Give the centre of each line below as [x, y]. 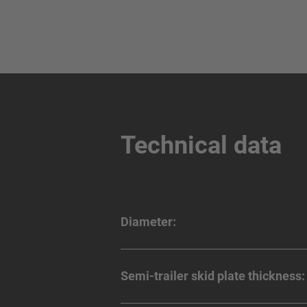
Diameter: [148, 222]
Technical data [201, 146]
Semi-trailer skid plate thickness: [213, 276]
